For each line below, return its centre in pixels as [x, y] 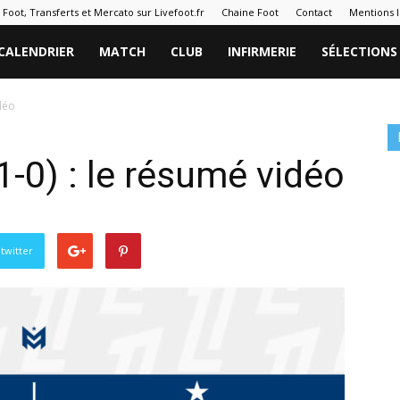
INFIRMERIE [262, 51]
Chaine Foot [250, 12]
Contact [314, 12]
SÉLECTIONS [359, 51]
